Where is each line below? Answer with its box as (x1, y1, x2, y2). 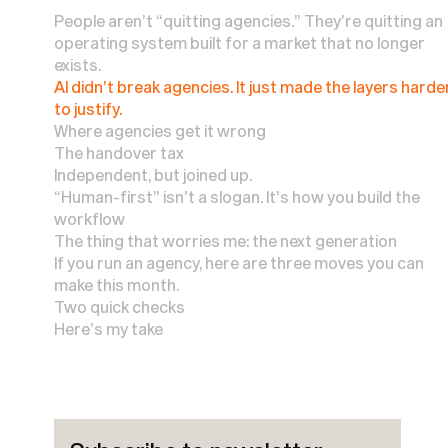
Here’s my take (53, 320, 163, 339)
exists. (53, 56, 101, 75)
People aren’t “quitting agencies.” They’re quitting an (53, 12, 443, 31)
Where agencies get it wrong (53, 122, 266, 141)
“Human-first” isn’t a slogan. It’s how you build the (53, 188, 420, 207)
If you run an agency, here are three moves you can (53, 254, 424, 273)
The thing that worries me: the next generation (53, 232, 397, 251)
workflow (53, 210, 125, 229)
